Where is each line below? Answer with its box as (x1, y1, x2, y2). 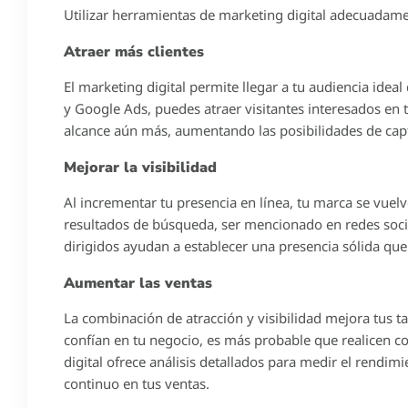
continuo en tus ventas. (64, 373, 209, 393)
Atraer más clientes (64, 41, 204, 62)
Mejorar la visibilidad (64, 157, 217, 178)
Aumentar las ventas (64, 272, 212, 293)
